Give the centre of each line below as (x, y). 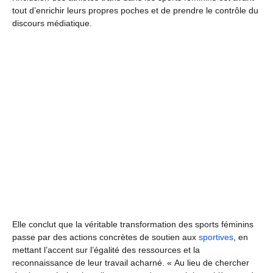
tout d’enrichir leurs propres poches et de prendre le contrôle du (135, 10)
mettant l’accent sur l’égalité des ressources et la (106, 250)
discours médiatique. (52, 23)
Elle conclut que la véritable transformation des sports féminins (133, 224)
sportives (216, 237)
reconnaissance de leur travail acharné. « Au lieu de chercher (131, 262)
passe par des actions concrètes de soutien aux (105, 237)
